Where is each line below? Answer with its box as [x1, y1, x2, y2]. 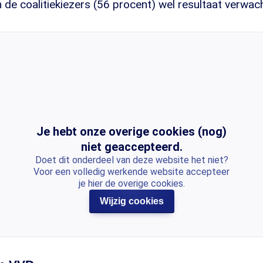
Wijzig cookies [99, 196, 164, 207]
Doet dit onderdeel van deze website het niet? [35, 154, 228, 166]
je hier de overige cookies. [78, 178, 185, 190]
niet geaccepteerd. [80, 140, 183, 154]
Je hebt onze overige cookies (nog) [36, 124, 227, 139]
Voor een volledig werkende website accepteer [33, 166, 230, 178]
